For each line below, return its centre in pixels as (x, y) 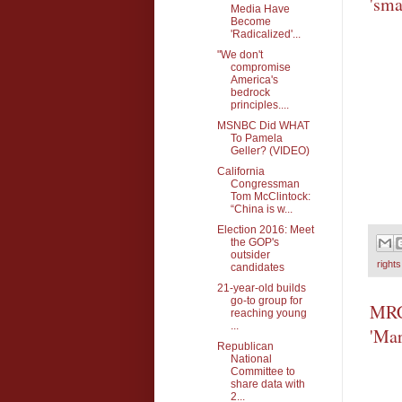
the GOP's (254, 242)
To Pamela (256, 138)
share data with (267, 384)
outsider (250, 254)
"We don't (240, 54)
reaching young (268, 313)
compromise (260, 67)
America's (254, 79)
